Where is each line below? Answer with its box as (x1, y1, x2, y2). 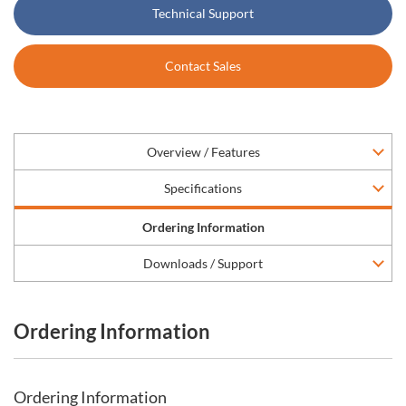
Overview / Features (146, 144, 260, 159)
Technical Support (152, 5, 254, 21)
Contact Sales (165, 58, 241, 73)
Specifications (164, 180, 242, 196)
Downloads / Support (143, 256, 263, 271)
